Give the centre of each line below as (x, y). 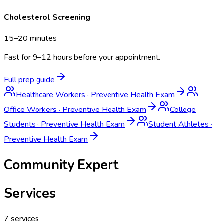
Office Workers (30, 110)
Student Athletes (179, 125)
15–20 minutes (30, 39)
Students (20, 125)
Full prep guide (29, 80)
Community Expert (61, 165)
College (183, 110)
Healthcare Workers (51, 95)
